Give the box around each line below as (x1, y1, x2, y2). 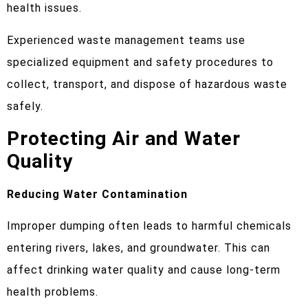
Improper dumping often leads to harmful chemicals (7, 219, 291, 233)
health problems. (7, 285, 98, 299)
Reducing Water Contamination (7, 187, 188, 201)
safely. (7, 99, 43, 113)
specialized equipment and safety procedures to (7, 55, 274, 69)
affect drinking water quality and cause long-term (7, 263, 280, 277)
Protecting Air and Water (7, 126, 241, 150)
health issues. (7, 1, 82, 15)
